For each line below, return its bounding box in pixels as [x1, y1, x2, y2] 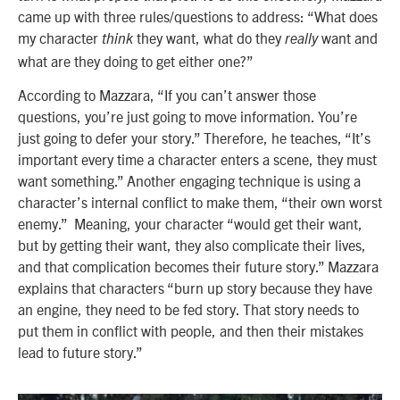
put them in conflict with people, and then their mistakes [18, 321, 363, 340]
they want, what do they [133, 29, 285, 46]
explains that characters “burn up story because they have [18, 279, 372, 297]
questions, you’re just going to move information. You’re [18, 107, 357, 126]
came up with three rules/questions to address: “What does [18, 7, 378, 25]
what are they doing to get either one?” [18, 52, 256, 70]
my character [18, 29, 98, 46]
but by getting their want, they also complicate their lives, [18, 236, 366, 254]
